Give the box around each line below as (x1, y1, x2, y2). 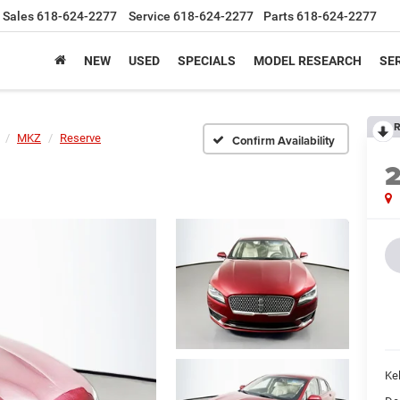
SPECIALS (178, 54, 236, 69)
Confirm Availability (232, 131, 335, 149)
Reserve (60, 131, 101, 145)
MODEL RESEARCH (254, 54, 362, 69)
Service (129, 9, 171, 24)
